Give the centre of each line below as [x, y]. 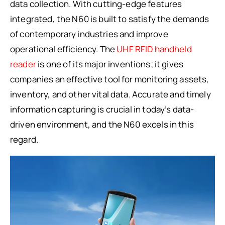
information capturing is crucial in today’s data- [102, 109]
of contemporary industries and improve [89, 34]
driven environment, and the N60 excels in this [102, 124]
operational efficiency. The [64, 49]
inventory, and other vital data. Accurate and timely [110, 94]
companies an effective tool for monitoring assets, [110, 79]
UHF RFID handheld [154, 49]
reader [23, 64]
